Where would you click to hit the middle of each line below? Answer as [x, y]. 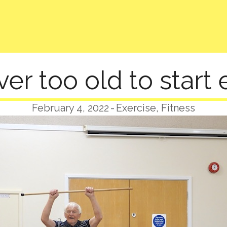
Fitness [178, 108]
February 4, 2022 [70, 108]
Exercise [136, 108]
